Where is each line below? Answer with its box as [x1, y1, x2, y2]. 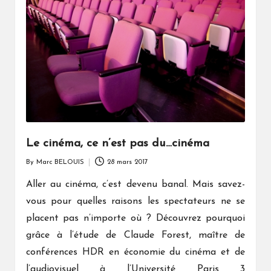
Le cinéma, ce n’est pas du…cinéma [25, 138, 209, 150]
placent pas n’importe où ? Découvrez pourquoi [25, 214, 246, 224]
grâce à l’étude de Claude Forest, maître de [25, 230, 246, 241]
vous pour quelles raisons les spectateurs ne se [25, 197, 246, 207]
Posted [25, 164, 46, 171]
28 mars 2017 [107, 158, 148, 166]
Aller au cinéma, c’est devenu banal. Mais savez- [25, 180, 246, 190]
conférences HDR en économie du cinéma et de [25, 247, 246, 258]
